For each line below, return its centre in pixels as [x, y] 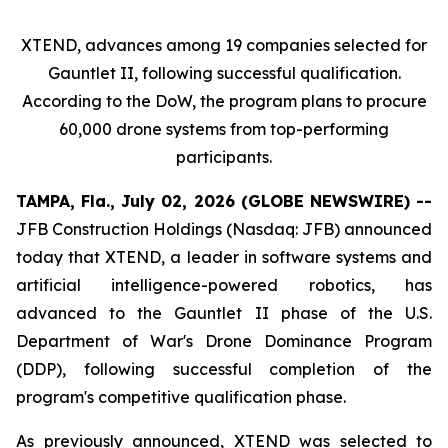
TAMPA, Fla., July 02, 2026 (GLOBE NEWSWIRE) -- [224, 201]
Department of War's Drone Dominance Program [224, 341]
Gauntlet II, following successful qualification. [224, 73]
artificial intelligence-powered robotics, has [224, 285]
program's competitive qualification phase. [181, 397]
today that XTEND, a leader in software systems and [224, 257]
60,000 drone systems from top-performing [224, 129]
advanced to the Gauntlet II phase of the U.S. [224, 313]
